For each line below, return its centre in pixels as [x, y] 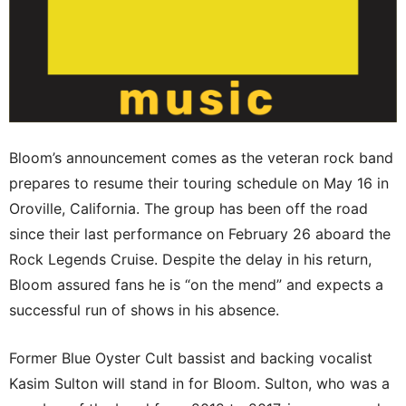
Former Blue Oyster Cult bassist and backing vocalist [191, 358]
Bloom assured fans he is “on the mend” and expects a [196, 285]
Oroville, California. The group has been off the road [188, 209]
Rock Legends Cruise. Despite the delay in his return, [190, 260]
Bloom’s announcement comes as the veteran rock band [201, 158]
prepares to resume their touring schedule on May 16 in [199, 184]
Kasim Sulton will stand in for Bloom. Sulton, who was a [199, 384]
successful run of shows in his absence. [144, 310]
